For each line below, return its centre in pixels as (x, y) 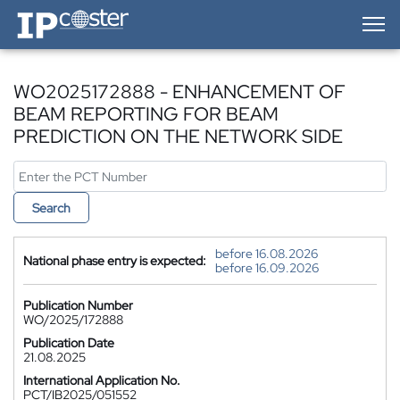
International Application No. (102, 380)
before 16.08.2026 (267, 254)
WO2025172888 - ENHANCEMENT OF (179, 92)
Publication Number (78, 305)
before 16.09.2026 (267, 268)
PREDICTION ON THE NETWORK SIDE (178, 136)
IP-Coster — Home (63, 13)
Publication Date (69, 343)
